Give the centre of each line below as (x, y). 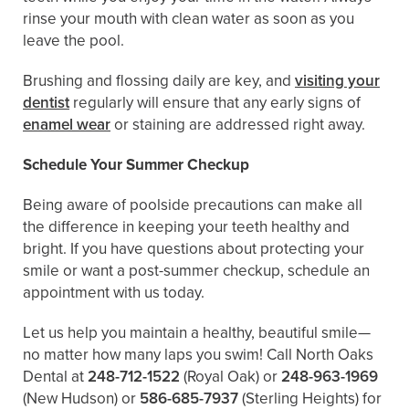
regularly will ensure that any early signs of (215, 103)
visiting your (337, 81)
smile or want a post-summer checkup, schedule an (196, 271)
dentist (46, 103)
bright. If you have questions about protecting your (194, 249)
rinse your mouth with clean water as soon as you (189, 19)
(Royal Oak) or (231, 377)
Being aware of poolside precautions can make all (193, 205)
